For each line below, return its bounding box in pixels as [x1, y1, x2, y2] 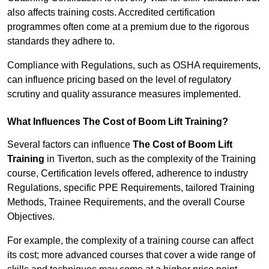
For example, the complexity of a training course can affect [7, 235, 253, 246]
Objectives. [7, 211, 55, 222]
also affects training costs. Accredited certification [7, 7, 215, 18]
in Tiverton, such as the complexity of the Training [44, 154, 256, 165]
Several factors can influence [7, 139, 133, 150]
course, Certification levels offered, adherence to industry [7, 168, 248, 179]
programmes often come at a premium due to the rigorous [7, 22, 249, 32]
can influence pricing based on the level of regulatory [7, 74, 231, 85]
